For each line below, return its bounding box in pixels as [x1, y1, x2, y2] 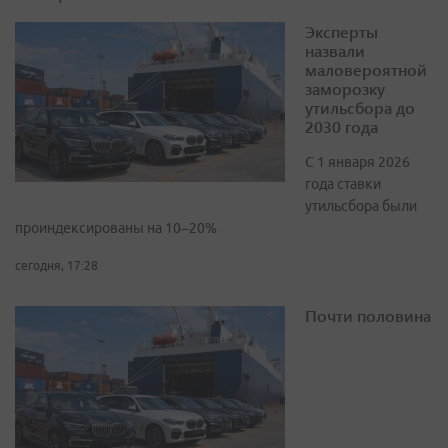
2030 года [305, 116, 378, 138]
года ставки [305, 176, 381, 193]
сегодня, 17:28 [15, 259, 98, 273]
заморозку [305, 78, 385, 100]
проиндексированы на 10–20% [15, 220, 217, 237]
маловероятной [305, 59, 427, 81]
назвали [305, 40, 365, 62]
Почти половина [305, 305, 431, 327]
